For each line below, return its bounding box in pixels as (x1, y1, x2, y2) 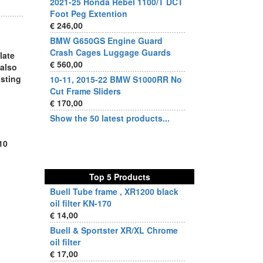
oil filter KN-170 (50, 197, 112, 209)
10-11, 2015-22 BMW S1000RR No (50, 73, 182, 85)
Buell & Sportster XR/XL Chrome (50, 224, 178, 236)
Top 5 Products (89, 171, 150, 183)
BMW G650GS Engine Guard (50, 35, 163, 46)
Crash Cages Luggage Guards (50, 46, 171, 58)
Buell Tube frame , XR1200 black (50, 186, 178, 197)
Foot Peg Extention (50, 8, 127, 19)
